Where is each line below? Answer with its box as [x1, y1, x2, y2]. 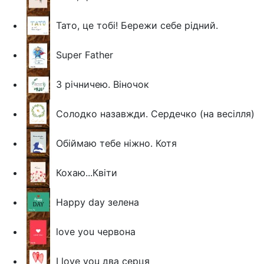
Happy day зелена [56, 196, 139, 208]
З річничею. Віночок [56, 78, 149, 90]
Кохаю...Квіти [56, 166, 117, 179]
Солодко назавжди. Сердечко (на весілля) [56, 107, 255, 120]
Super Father [56, 48, 113, 61]
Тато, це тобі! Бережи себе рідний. [56, 19, 218, 31]
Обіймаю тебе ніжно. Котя [56, 137, 177, 149]
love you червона [56, 225, 136, 237]
